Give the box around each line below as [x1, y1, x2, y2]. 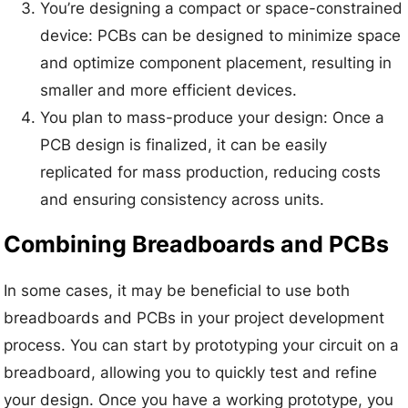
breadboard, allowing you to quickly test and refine [4, 362, 378, 382]
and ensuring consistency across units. [40, 190, 325, 209]
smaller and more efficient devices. [40, 81, 298, 100]
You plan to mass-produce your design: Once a [40, 108, 385, 127]
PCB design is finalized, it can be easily [40, 136, 328, 155]
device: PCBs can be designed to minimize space [40, 26, 402, 46]
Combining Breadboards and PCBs [4, 230, 390, 259]
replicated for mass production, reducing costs [40, 163, 382, 182]
